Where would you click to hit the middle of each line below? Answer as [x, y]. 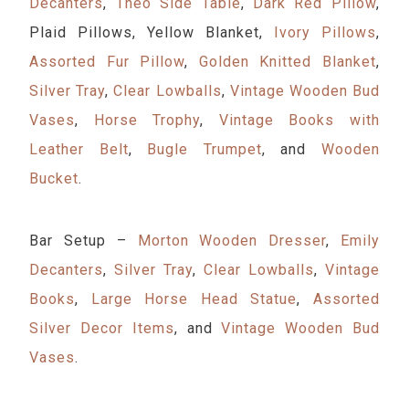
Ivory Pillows [325, 32]
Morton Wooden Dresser [231, 241]
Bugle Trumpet [204, 149]
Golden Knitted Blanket [287, 62]
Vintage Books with [299, 120]
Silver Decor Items [102, 328]
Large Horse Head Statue [188, 299]
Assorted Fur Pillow [107, 62]
